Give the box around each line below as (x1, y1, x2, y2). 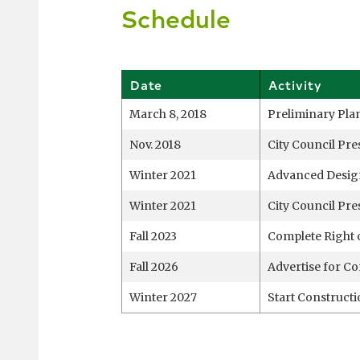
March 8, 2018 (129, 107, 207, 122)
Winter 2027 (129, 290, 198, 305)
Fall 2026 (129, 260, 179, 275)
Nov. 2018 (129, 137, 182, 153)
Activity (268, 76, 323, 94)
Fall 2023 (129, 229, 178, 244)
